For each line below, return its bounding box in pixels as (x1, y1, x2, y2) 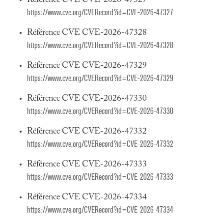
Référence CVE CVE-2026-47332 (27, 127, 147, 136)
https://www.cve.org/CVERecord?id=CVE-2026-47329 (27, 73, 173, 83)
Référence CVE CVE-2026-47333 (27, 160, 147, 169)
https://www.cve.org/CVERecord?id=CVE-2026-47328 (27, 40, 173, 51)
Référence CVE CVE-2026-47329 (27, 61, 147, 70)
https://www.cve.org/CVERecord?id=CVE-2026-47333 (27, 172, 173, 182)
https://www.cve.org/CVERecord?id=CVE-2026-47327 (27, 7, 173, 18)
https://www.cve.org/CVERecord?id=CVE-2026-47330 (27, 106, 173, 116)
